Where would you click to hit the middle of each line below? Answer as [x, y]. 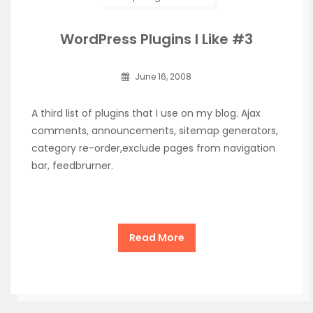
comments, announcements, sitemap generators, [155, 131]
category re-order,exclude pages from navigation [153, 148]
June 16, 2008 [162, 77]
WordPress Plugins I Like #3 [156, 39]
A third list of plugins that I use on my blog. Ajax [146, 113]
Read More [156, 238]
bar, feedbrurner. [72, 166]
